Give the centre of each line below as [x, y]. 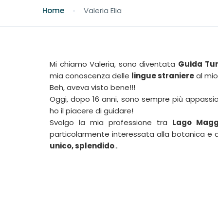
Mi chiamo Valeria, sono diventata [114, 64]
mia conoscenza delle [91, 76]
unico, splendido [82, 146]
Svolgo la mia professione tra [111, 122]
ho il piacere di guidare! [91, 111]
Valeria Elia [103, 10]
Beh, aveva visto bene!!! [92, 87]
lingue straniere [163, 76]
